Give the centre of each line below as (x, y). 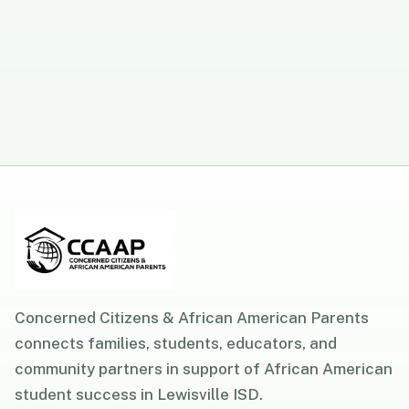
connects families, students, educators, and (176, 343)
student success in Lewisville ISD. (139, 394)
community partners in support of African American (204, 368)
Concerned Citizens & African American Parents (192, 317)
